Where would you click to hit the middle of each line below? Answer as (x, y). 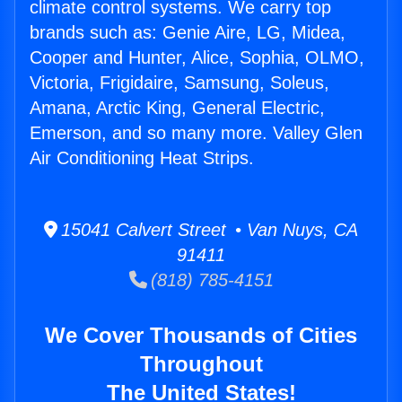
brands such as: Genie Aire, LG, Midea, (188, 33)
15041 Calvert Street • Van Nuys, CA (208, 230)
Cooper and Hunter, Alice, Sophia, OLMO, (197, 58)
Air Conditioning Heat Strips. (142, 158)
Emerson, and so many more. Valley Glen (196, 133)
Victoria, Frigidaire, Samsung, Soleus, (179, 83)
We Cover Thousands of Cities (201, 336)
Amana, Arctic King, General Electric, (177, 108)
